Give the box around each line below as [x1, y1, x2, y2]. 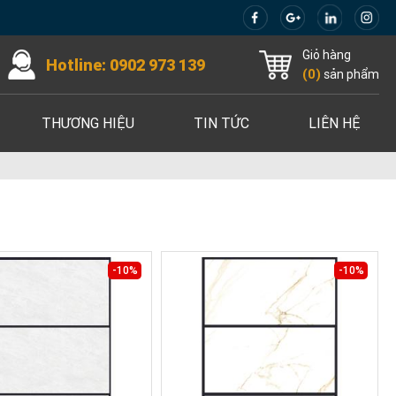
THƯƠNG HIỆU [41, 115, 134, 132]
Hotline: [46, 55, 110, 74]
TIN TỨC [194, 115, 250, 132]
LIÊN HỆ [308, 115, 362, 132]
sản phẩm [320, 66, 379, 81]
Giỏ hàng [301, 47, 351, 62]
